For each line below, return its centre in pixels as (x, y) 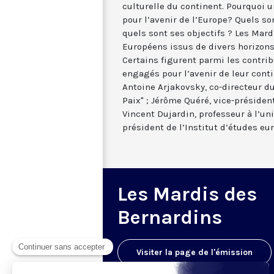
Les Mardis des (187, 194)
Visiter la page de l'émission (194, 252)
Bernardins (170, 217)
